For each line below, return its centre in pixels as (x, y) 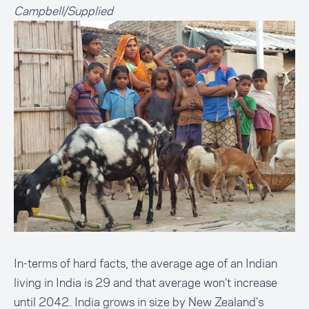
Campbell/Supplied (63, 11)
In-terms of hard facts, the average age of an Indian (146, 263)
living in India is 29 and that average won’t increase (146, 283)
